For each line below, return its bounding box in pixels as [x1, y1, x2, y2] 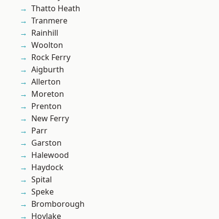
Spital [31, 174, 52, 185]
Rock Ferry [31, 52, 70, 63]
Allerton [31, 76, 61, 88]
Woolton [31, 40, 63, 51]
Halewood [31, 150, 69, 161]
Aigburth [31, 64, 64, 75]
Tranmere [31, 15, 67, 26]
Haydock [31, 162, 64, 173]
